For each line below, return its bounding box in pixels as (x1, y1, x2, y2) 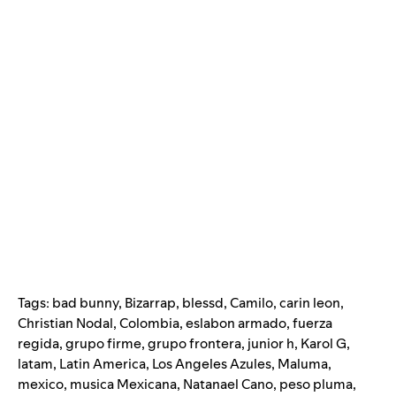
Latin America (59, 354, 146, 374)
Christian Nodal (18, 314, 113, 333)
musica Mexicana (70, 375, 177, 394)
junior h (247, 334, 294, 354)
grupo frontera (148, 334, 241, 354)
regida (18, 334, 59, 354)
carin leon (279, 293, 340, 313)
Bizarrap (125, 293, 176, 313)
